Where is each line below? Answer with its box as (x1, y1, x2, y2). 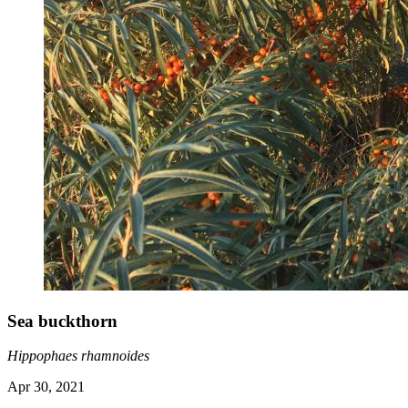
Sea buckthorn (7, 311, 117, 331)
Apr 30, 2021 (7, 379, 85, 395)
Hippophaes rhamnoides (7, 348, 149, 364)
